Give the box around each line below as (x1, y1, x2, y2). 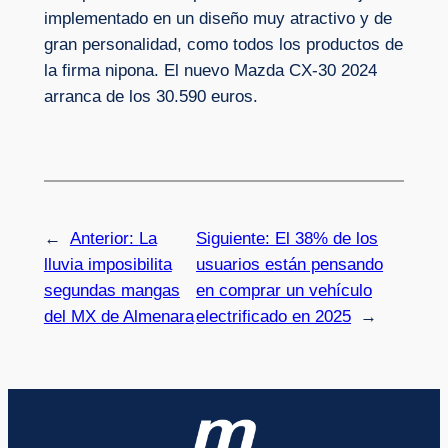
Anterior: (69, 229, 139, 249)
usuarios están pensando (196, 255, 384, 275)
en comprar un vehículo (196, 281, 373, 301)
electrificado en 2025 (196, 307, 352, 327)
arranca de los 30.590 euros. (43, 86, 258, 106)
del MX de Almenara (43, 307, 194, 327)
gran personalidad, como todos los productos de (43, 34, 403, 54)
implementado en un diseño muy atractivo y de (43, 8, 392, 28)
